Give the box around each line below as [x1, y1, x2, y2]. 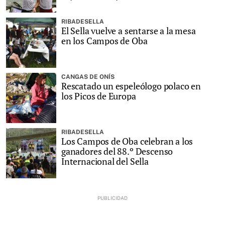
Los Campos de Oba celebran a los [61, 135, 193, 148]
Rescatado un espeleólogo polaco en [61, 80, 201, 92]
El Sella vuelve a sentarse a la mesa [61, 25, 196, 37]
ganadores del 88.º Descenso [61, 145, 173, 158]
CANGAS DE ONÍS [61, 73, 115, 81]
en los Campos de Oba [61, 35, 148, 47]
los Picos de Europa [61, 90, 136, 102]
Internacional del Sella [61, 155, 149, 168]
